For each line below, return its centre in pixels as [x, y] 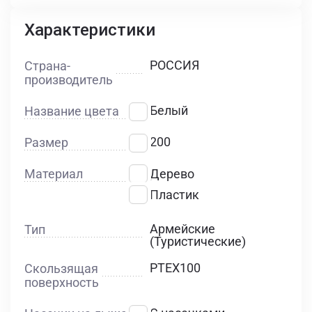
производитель [69, 80]
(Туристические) [198, 242]
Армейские [183, 229]
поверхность [62, 283]
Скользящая [61, 269]
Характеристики [90, 30]
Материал [54, 174]
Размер [46, 143]
